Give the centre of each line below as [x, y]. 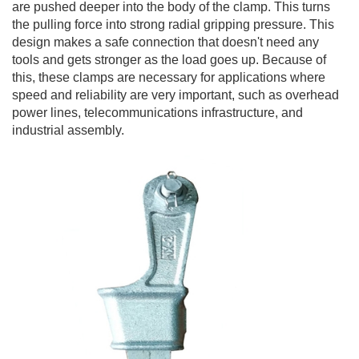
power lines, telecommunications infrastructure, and [157, 113]
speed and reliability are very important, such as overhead [175, 95]
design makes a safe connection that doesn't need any [165, 42]
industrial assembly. [68, 130]
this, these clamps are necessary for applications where [169, 77]
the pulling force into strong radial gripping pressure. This [173, 24]
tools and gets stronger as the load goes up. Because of [169, 60]
